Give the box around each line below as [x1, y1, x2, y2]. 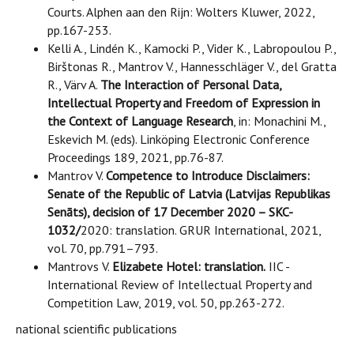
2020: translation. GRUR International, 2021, [81, 222, 321, 238]
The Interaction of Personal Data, [100, 77, 281, 92]
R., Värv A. [47, 77, 100, 92]
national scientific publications [16, 321, 177, 337]
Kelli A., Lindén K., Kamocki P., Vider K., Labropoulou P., [47, 40, 336, 56]
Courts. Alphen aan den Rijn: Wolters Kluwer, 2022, [47, 4, 314, 20]
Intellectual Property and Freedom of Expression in [47, 95, 320, 111]
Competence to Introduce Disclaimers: [106, 168, 310, 183]
